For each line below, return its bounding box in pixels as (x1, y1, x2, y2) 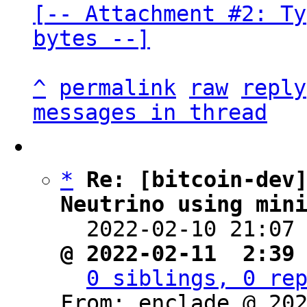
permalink (59, 75, 176, 100)
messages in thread (33, 100, 267, 125)
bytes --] (33, 26, 150, 51)
